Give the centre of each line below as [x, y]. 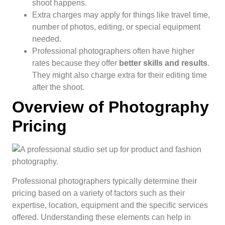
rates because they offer [76, 63]
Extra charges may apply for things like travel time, [121, 15]
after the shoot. [58, 87]
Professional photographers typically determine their [104, 181]
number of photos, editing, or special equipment [116, 27]
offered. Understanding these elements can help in [101, 217]
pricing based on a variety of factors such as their [98, 193]
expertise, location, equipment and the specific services [110, 205]
